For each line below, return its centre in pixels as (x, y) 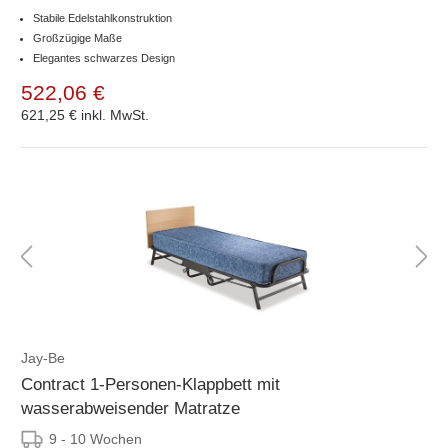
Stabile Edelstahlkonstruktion (102, 17)
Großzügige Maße (77, 37)
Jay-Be (43, 357)
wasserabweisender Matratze (130, 408)
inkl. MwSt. (115, 114)
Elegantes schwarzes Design (104, 57)
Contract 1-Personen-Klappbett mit (150, 384)
